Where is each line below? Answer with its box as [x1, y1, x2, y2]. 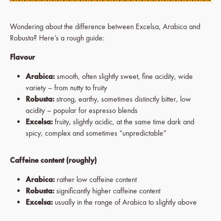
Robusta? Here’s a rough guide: [10, 33, 105, 43]
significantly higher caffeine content [54, 186, 160, 196]
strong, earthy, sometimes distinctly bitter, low [54, 94, 191, 104]
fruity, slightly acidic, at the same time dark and [53, 117, 194, 127]
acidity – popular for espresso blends [26, 106, 138, 115]
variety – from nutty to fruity [26, 83, 107, 93]
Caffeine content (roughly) [10, 155, 97, 165]
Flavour [10, 52, 35, 62]
